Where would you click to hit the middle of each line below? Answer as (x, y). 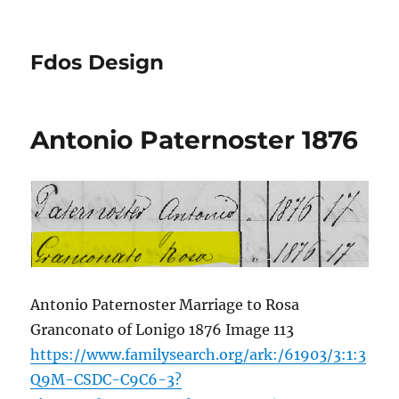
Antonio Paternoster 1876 (195, 140)
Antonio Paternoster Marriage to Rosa (165, 305)
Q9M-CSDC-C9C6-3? (106, 379)
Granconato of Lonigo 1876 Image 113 (163, 330)
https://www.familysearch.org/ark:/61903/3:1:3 (199, 354)
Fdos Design (98, 62)
